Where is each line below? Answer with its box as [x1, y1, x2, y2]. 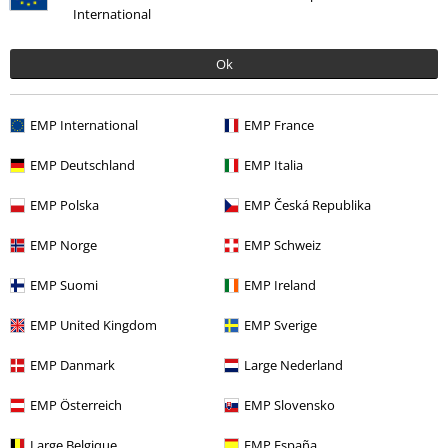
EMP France [244, 116, 314, 134]
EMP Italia [244, 156, 303, 174]
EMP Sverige [244, 316, 317, 334]
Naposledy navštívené [10, 272, 177, 294]
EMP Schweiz [244, 236, 321, 254]
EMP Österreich [30, 396, 122, 414]
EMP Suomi [30, 276, 98, 294]
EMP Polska [30, 196, 99, 214]
